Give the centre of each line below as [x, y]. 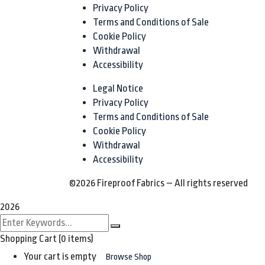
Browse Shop [129, 257]
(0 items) [76, 239]
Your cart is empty [60, 257]
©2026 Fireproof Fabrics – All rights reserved [159, 183]
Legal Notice [118, 88]
